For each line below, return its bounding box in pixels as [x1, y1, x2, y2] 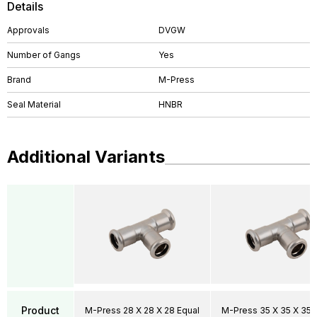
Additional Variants [7, 146, 165, 167]
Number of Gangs [7, 50, 81, 60]
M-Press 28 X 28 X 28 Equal [85, 304, 200, 316]
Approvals [7, 25, 50, 35]
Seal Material [7, 99, 61, 110]
